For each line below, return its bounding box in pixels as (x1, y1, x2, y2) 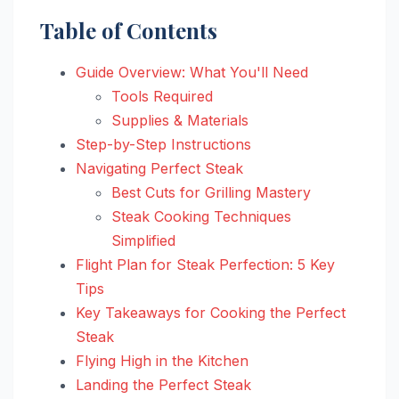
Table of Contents (40, 15, 217, 45)
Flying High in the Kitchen (76, 351, 248, 370)
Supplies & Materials (111, 110, 248, 129)
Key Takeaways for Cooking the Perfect (76, 303, 346, 322)
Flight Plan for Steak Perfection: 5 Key (76, 255, 335, 273)
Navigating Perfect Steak (76, 159, 243, 177)
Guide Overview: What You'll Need (76, 62, 308, 81)
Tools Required (111, 86, 213, 105)
